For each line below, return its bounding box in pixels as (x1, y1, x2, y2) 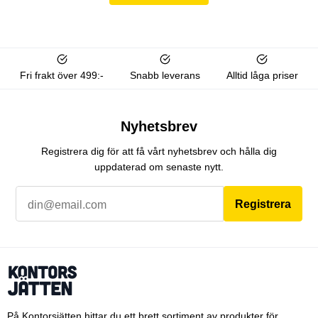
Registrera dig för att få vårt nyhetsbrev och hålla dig (41, 146, 277, 158)
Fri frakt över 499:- (20, 70, 104, 82)
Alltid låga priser (226, 70, 298, 82)
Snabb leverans (129, 70, 200, 82)
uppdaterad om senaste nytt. (94, 161, 224, 173)
